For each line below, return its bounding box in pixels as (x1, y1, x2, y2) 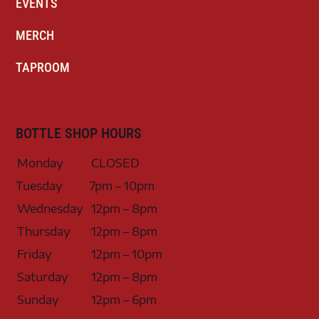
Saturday (17, 270, 69, 284)
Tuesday (16, 179, 63, 193)
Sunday (17, 293, 60, 307)
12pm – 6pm (91, 293, 157, 307)
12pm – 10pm (91, 247, 163, 261)
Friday (17, 247, 53, 261)
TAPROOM (16, 60, 70, 75)
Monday (17, 156, 64, 170)
